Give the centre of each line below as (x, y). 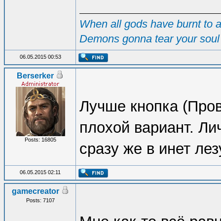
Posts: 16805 (40, 140)
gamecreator (35, 191)
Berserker (35, 76)
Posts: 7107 (40, 200)
